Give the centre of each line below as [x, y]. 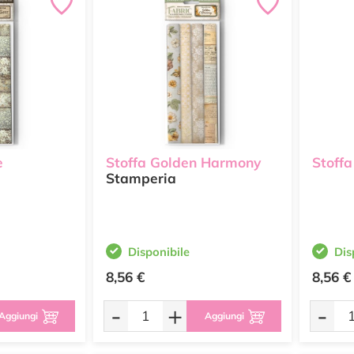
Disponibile [159, 252]
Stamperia [141, 179]
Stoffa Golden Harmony [183, 163]
